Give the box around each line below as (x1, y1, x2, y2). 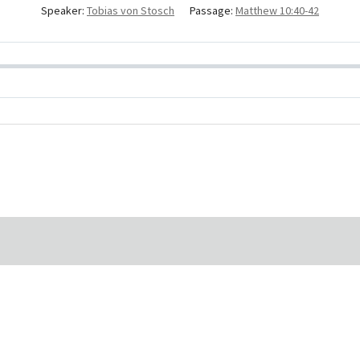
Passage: (190, 3, 233, 18)
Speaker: (41, 3, 84, 18)
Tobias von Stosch (87, 3, 174, 18)
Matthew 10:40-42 (235, 3, 319, 18)
